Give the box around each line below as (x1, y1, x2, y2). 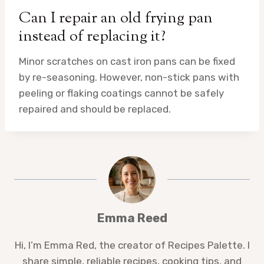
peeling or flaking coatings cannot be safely (19, 87, 224, 99)
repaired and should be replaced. (19, 103, 171, 115)
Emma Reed (97, 210, 167, 225)
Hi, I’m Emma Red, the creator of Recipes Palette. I (14, 239, 250, 251)
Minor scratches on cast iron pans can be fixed (19, 55, 235, 67)
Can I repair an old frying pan (19, 7, 213, 29)
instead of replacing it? (19, 25, 166, 48)
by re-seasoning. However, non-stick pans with (19, 71, 239, 83)
